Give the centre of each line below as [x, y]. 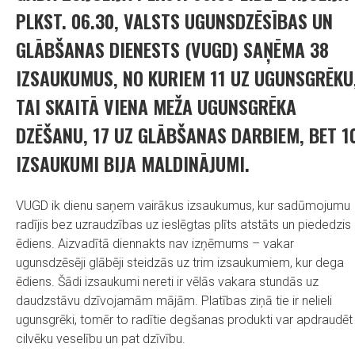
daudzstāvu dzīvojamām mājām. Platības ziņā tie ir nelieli [174, 301]
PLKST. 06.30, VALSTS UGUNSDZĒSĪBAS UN [174, 21]
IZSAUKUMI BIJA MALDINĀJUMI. [133, 163]
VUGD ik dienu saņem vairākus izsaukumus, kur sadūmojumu [183, 206]
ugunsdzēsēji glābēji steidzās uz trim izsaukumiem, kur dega [180, 263]
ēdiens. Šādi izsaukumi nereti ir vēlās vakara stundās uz [167, 282]
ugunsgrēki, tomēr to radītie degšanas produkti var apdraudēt [184, 320]
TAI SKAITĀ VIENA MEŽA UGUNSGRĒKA [156, 106]
